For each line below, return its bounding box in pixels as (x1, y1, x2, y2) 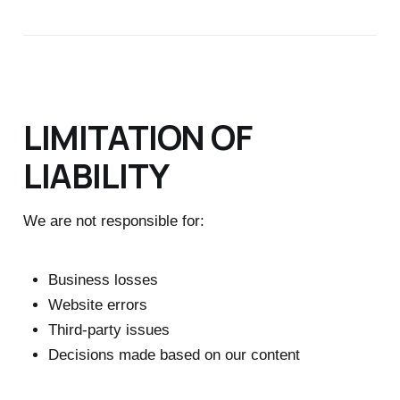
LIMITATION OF (22, 112, 252, 160)
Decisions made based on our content (47, 346, 300, 364)
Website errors (47, 296, 147, 314)
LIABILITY (22, 151, 169, 198)
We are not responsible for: (22, 212, 204, 229)
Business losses (47, 271, 158, 289)
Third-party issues (47, 321, 170, 339)
